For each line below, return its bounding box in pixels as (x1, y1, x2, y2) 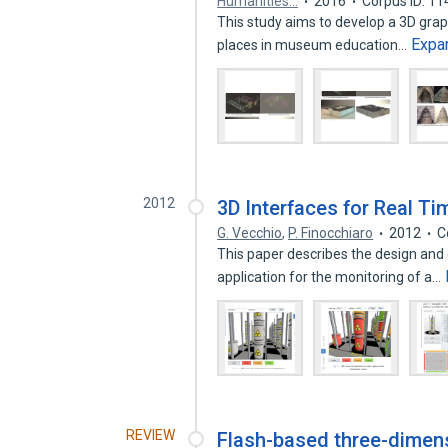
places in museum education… (217, 37, 411, 53)
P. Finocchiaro (288, 225, 374, 241)
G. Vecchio (217, 225, 283, 241)
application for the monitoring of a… (217, 269, 445, 285)
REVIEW (126, 427, 176, 443)
